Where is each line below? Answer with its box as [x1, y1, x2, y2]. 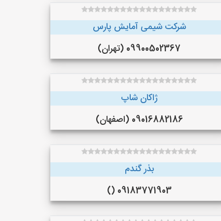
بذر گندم [124, 162, 154, 177]
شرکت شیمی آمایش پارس [92, 20, 186, 35]
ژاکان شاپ [120, 91, 158, 106]
